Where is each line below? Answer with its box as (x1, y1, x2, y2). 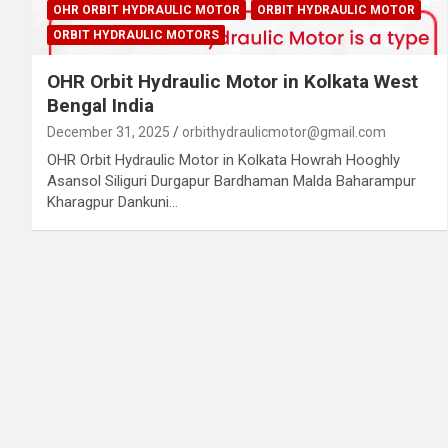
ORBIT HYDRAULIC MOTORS (53, 27, 219, 42)
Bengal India (47, 93, 154, 117)
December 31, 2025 (47, 123, 170, 140)
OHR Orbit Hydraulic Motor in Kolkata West (47, 69, 418, 93)
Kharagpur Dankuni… (47, 192, 178, 211)
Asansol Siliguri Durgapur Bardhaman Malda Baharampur (47, 171, 416, 190)
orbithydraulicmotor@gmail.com (182, 123, 386, 140)
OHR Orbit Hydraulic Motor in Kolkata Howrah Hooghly (47, 150, 400, 169)
